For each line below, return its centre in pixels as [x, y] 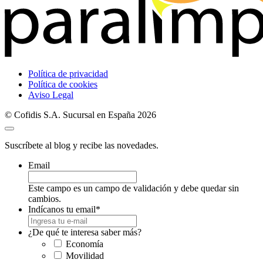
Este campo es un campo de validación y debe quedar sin [134, 188]
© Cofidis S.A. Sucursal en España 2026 [80, 114]
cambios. [45, 198]
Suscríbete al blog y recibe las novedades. [82, 145]
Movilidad [85, 255]
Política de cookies [63, 84]
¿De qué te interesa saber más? [85, 232]
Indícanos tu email [62, 209]
